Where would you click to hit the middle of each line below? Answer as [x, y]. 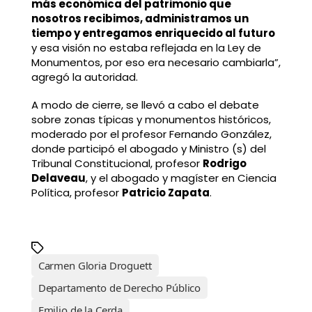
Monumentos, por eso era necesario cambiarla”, [156, 63]
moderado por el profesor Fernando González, [151, 134]
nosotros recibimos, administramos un [140, 19]
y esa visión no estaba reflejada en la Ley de [146, 48]
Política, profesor [76, 192]
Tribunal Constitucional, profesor [117, 163]
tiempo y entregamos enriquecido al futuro [153, 33]
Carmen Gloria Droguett [95, 265]
